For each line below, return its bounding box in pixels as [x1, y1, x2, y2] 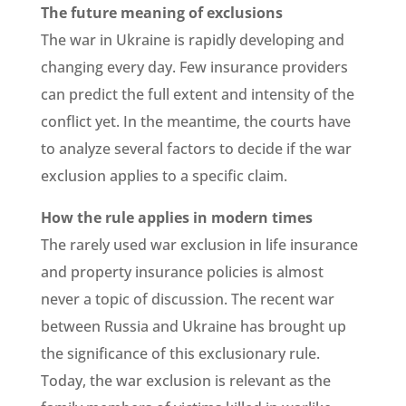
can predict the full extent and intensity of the [40, 83, 354, 104]
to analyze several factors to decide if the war [40, 138, 352, 159]
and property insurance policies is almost [40, 261, 324, 282]
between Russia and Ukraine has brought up [40, 315, 346, 336]
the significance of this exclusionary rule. [40, 343, 320, 363]
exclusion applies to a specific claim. [40, 165, 287, 186]
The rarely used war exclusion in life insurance [40, 234, 358, 255]
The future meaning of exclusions [40, 2, 283, 23]
